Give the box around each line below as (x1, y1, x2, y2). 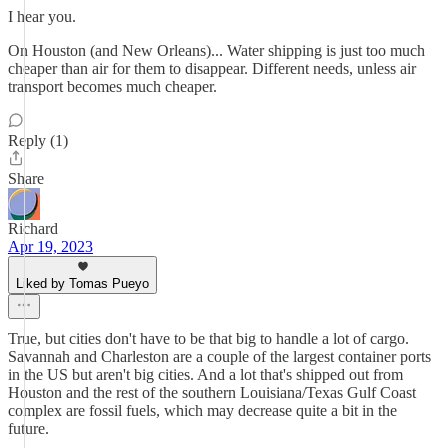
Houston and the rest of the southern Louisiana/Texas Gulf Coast (8, 384, 416, 401)
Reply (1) (8, 132, 68, 149)
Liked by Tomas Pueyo (16, 276, 149, 291)
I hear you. (8, 8, 76, 25)
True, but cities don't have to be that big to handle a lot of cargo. (8, 330, 409, 347)
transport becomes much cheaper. (8, 78, 217, 95)
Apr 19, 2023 (8, 238, 93, 255)
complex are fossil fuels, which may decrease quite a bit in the (8, 402, 397, 419)
